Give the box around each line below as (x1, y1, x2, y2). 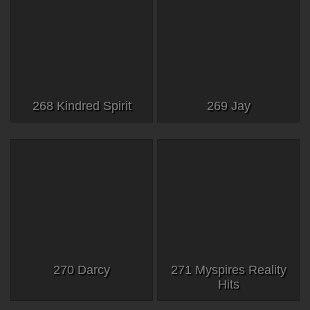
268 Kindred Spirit (32, 98, 131, 113)
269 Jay (206, 98, 250, 113)
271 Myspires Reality (170, 263, 286, 277)
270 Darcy (53, 263, 110, 277)
